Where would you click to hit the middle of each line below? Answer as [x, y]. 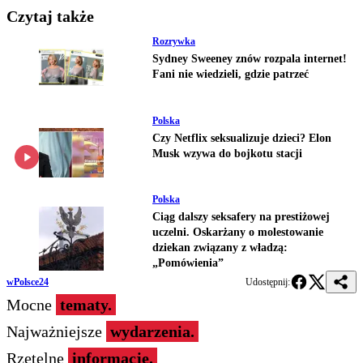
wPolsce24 [28, 282]
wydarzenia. [152, 332]
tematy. [86, 305]
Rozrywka [174, 41]
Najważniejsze [56, 332]
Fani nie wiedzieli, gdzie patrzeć [231, 74]
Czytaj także [50, 16]
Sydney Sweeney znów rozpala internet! [250, 58]
